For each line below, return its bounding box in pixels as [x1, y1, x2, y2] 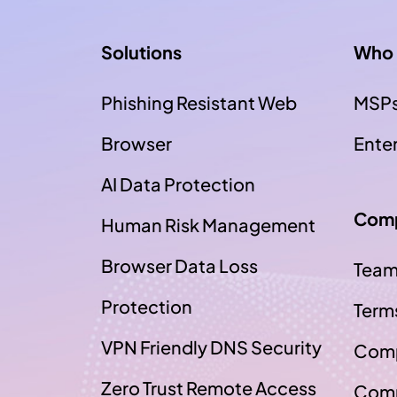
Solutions [101, 41, 182, 63]
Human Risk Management [101, 214, 315, 236]
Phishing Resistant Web [101, 91, 297, 113]
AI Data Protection [101, 173, 255, 195]
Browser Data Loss [101, 254, 258, 276]
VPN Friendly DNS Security [101, 336, 322, 358]
